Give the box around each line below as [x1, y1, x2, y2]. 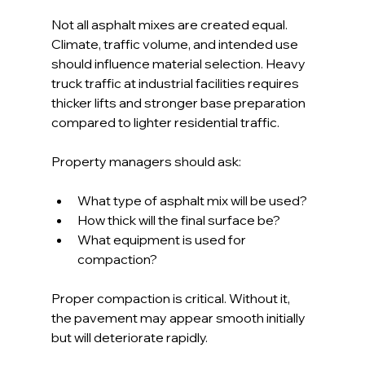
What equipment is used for [77, 231, 248, 248]
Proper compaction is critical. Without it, [51, 290, 292, 307]
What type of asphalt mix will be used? [77, 192, 307, 209]
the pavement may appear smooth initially [51, 310, 308, 327]
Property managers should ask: [51, 153, 241, 170]
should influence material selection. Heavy [51, 55, 308, 73]
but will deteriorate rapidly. [51, 329, 208, 346]
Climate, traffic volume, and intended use [51, 36, 301, 53]
